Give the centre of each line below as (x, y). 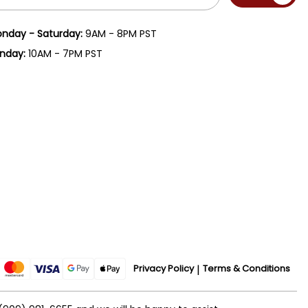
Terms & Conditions (246, 269)
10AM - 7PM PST (64, 53)
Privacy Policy (163, 269)
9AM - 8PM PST (119, 33)
